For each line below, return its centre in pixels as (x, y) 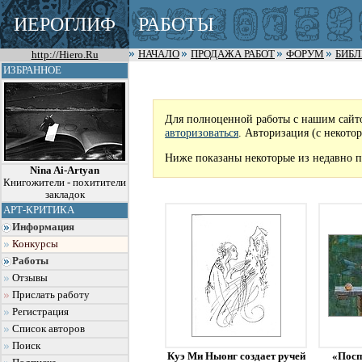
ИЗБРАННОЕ (32, 70)
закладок (65, 195)
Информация (43, 227)
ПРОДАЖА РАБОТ (233, 54)
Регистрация (40, 312)
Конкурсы (35, 244)
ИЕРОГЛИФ (65, 24)
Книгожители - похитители (65, 183)
